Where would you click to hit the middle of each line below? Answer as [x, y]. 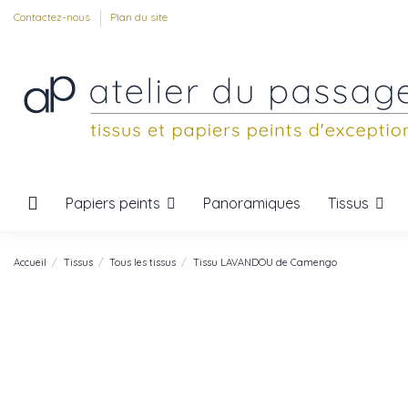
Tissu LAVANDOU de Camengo [265, 262]
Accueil [30, 262]
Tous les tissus [143, 262]
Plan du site [139, 17]
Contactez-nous [53, 17]
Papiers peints [115, 203]
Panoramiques [252, 203]
